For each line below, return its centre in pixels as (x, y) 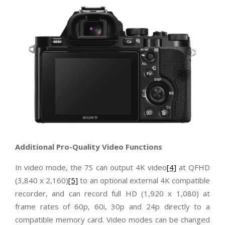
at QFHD (193, 167)
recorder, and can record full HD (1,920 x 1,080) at (113, 194)
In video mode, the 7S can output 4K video (91, 167)
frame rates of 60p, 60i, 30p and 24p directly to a (113, 207)
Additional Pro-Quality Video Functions (89, 147)
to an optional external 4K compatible (144, 181)
